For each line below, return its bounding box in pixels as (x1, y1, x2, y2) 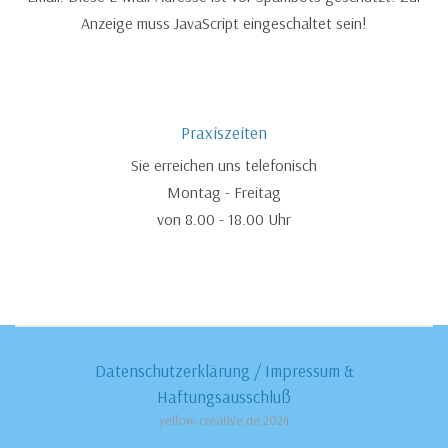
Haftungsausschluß (157, 385, 291, 407)
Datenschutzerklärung (94, 360, 250, 382)
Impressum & (264, 360, 354, 382)
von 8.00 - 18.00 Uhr (157, 209, 291, 230)
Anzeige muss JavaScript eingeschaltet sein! (81, 13, 367, 34)
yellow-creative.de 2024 (159, 411, 289, 428)
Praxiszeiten (181, 122, 267, 144)
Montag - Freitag (167, 182, 281, 203)
